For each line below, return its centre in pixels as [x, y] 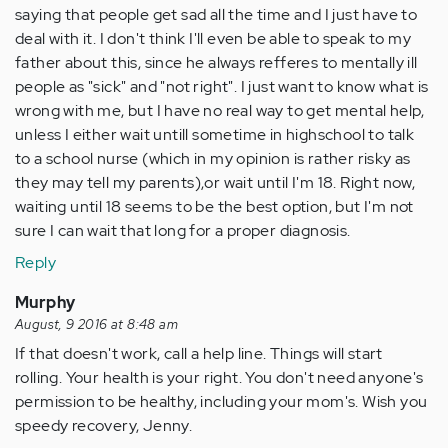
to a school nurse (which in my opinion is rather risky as [213, 159]
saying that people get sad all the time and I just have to [216, 15]
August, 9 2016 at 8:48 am [96, 325]
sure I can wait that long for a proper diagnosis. [183, 231]
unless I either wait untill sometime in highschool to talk [215, 135]
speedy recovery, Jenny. [104, 426]
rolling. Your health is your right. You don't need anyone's [219, 378]
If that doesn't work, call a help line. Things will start [199, 354]
